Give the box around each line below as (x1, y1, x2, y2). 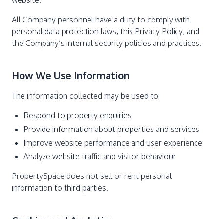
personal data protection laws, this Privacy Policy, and (12, 26, 199, 36)
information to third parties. (12, 183, 108, 193)
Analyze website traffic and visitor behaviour (23, 152, 176, 161)
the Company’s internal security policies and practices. (12, 38, 201, 48)
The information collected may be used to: (12, 91, 160, 101)
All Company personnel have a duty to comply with (12, 15, 190, 24)
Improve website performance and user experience (23, 138, 202, 148)
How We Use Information (12, 69, 130, 82)
